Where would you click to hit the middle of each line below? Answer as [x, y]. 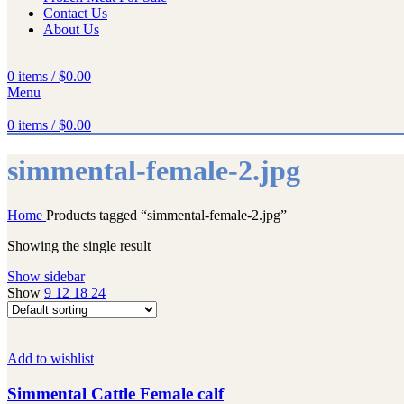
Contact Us [75, 13]
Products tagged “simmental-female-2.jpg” [166, 215]
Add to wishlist [50, 358]
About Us [71, 29]
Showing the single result [79, 245]
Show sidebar [46, 276]
